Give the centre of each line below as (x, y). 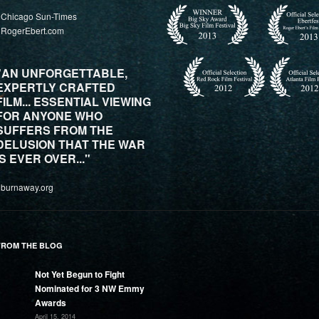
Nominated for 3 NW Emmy (90, 288)
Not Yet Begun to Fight (80, 274)
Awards (51, 303)
